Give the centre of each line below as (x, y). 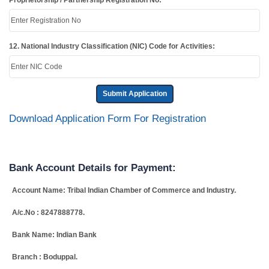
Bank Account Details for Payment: (92, 168)
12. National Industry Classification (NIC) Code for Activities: (112, 47)
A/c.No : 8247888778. (48, 212)
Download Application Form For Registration (107, 118)
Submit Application (134, 94)
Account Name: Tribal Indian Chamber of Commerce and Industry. (124, 190)
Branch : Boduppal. (45, 257)
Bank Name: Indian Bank (54, 234)
